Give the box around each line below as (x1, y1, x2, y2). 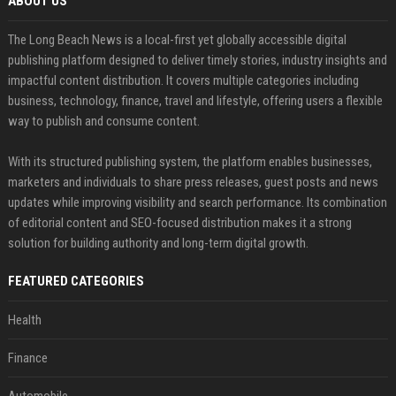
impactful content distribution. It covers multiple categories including (7, 72, 359, 88)
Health (7, 311, 42, 328)
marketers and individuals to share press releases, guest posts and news (7, 173, 378, 190)
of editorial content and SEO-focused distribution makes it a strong (7, 214, 352, 231)
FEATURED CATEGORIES (7, 272, 144, 289)
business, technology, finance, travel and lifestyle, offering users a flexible (7, 92, 383, 109)
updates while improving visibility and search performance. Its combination (7, 194, 387, 210)
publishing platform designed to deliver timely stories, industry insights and (7, 51, 387, 68)
